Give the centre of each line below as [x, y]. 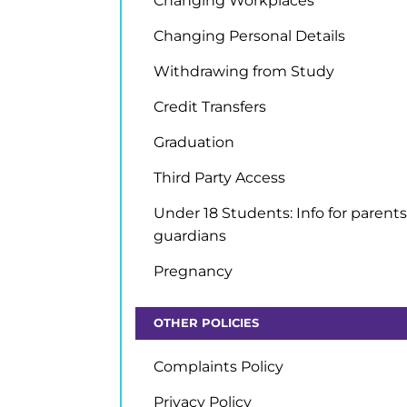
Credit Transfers [210, 107]
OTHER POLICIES [206, 323]
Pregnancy [193, 271]
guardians [190, 236]
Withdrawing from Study [244, 71]
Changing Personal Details [249, 36]
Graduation [194, 142]
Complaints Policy [218, 367]
